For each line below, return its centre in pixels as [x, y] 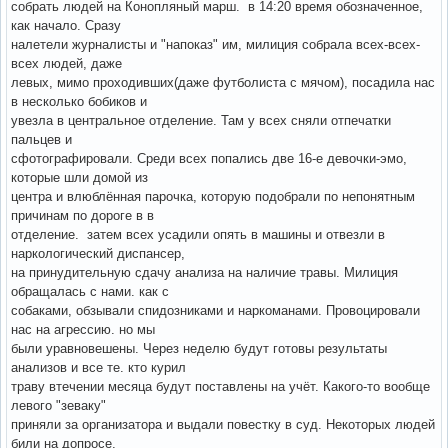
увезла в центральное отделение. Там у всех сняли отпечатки [201, 120]
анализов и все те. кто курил [98, 367]
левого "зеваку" [58, 405]
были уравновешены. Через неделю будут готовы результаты [199, 348]
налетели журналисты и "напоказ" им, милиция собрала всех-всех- [215, 44]
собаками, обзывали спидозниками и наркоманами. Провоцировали [215, 310]
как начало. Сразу [66, 25]
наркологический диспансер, [98, 253]
